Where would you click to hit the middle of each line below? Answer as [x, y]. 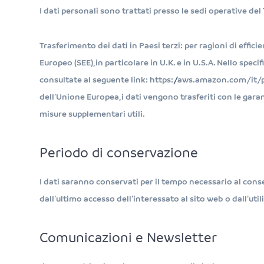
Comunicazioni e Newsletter [128, 238]
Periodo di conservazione [119, 154]
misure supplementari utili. [93, 114]
